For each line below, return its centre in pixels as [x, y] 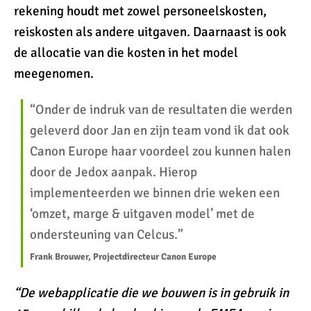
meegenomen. [54, 74]
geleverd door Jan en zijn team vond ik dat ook [160, 131]
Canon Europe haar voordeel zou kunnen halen [160, 151]
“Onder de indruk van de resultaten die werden [161, 110]
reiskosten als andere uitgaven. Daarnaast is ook [150, 32]
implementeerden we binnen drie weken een [155, 193]
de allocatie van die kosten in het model [126, 53]
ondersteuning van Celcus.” [107, 235]
